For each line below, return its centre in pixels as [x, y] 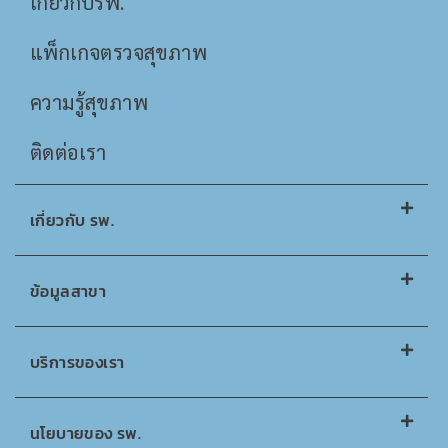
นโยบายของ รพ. [86, 433]
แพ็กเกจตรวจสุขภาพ [118, 52]
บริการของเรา [77, 362]
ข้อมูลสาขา [68, 291]
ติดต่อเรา [68, 152]
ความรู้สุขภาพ [89, 102]
